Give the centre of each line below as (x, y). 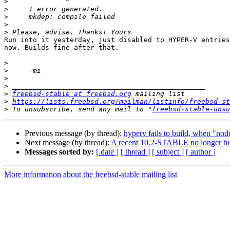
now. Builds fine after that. (62, 48)
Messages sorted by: (59, 152)
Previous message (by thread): (74, 133)
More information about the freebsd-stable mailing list (91, 175)
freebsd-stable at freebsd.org (72, 94)
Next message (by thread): (68, 143)
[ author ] (201, 152)
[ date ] (107, 152)
